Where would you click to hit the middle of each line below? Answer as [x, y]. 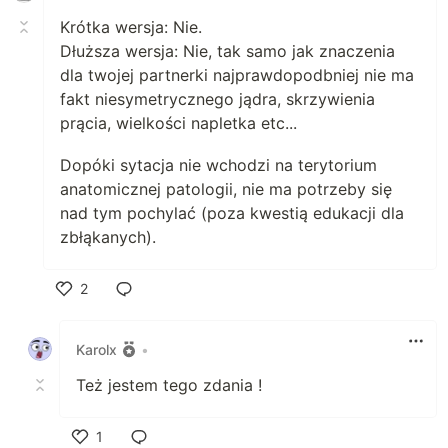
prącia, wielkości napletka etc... [178, 123]
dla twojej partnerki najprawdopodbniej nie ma [237, 75]
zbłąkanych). [108, 237]
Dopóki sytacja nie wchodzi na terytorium [218, 165]
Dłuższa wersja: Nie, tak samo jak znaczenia [227, 51]
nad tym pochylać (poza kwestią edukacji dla [232, 213]
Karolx [96, 349]
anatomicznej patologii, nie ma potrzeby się [226, 189]
